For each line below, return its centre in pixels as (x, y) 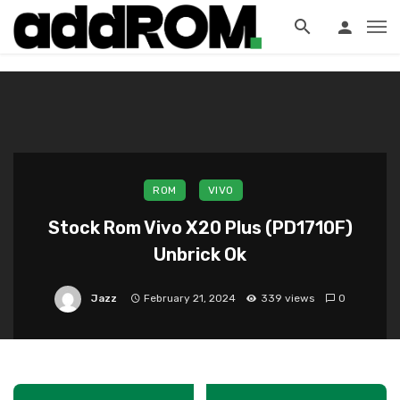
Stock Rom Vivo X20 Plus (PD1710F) (200, 228)
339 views (287, 299)
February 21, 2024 (190, 299)
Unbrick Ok (200, 254)
